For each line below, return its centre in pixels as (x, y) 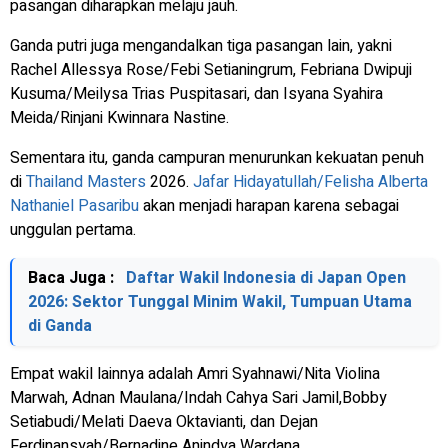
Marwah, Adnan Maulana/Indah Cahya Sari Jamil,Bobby (198, 397)
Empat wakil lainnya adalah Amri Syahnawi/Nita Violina (195, 373)
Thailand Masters (86, 181)
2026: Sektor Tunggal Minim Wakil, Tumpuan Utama (220, 301)
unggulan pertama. (73, 229)
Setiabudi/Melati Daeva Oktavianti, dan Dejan (164, 421)
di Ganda (60, 325)
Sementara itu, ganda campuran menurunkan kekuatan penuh (217, 157)
